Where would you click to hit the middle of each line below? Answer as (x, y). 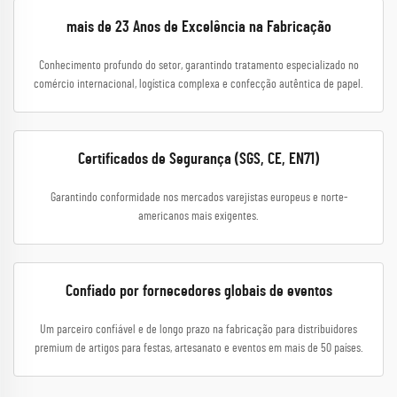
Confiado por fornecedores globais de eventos (198, 292)
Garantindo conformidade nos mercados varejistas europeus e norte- (198, 198)
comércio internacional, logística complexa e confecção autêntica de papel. (198, 84)
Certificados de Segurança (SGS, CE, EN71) (198, 160)
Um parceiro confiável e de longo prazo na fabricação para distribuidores (198, 330)
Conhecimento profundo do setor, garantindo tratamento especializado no (198, 66)
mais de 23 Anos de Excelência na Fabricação (198, 27)
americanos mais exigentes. (198, 216)
